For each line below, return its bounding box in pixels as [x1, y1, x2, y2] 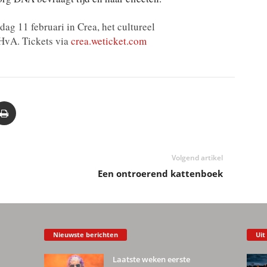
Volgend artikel [171, 153, 223, 163]
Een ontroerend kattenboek [97, 167, 223, 179]
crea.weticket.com [70, 34, 147, 48]
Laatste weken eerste [112, 253, 190, 265]
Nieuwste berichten [52, 229, 118, 239]
